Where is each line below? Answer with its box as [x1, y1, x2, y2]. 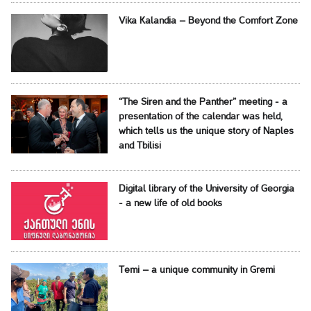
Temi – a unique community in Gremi [118, 265, 275, 275]
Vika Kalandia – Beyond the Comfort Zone [118, 16, 298, 26]
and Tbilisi [118, 141, 161, 151]
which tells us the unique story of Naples [118, 126, 294, 136]
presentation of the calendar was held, [118, 112, 283, 121]
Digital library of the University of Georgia [118, 184, 294, 194]
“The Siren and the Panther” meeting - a [118, 97, 287, 107]
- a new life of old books [118, 199, 222, 208]
